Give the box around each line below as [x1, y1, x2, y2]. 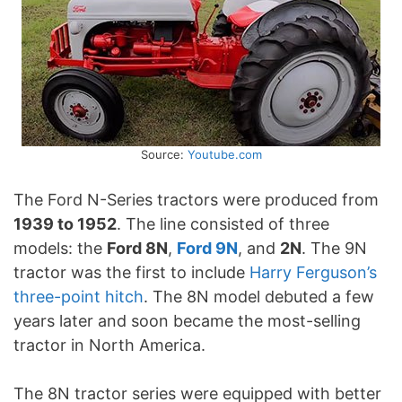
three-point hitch [13, 287, 144, 307]
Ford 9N [177, 239, 238, 258]
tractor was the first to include [13, 263, 249, 283]
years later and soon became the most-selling [13, 311, 361, 331]
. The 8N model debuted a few [144, 287, 374, 307]
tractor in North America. [13, 336, 205, 355]
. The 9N [301, 239, 367, 258]
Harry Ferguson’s [249, 263, 377, 283]
